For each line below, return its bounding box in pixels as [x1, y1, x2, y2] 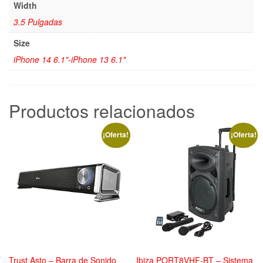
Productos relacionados [9, 97, 195, 123]
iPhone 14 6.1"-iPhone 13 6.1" [14, 53, 126, 66]
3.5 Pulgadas [14, 16, 62, 28]
